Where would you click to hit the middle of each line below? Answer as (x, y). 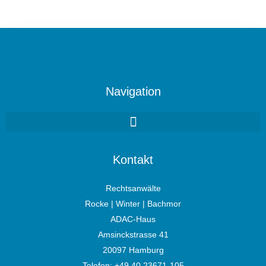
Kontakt (133, 160)
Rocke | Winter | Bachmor (133, 204)
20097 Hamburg (133, 250)
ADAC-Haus (133, 219)
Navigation (133, 92)
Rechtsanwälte (133, 189)
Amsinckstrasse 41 (133, 235)
